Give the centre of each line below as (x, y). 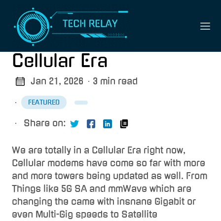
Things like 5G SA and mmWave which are (102, 189)
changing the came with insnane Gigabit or (104, 202)
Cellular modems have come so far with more (109, 163)
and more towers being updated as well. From (110, 176)
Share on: (45, 123)
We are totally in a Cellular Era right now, (99, 150)
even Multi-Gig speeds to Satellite (85, 215)
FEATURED (44, 103)
